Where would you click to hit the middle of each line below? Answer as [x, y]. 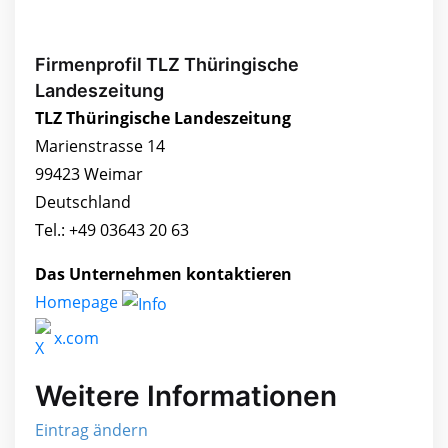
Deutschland [83, 202]
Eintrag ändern [91, 430]
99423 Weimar [89, 174]
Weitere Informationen [186, 396]
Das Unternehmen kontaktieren [163, 274]
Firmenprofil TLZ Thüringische [167, 65]
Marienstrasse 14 [100, 146]
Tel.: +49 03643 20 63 [112, 230]
